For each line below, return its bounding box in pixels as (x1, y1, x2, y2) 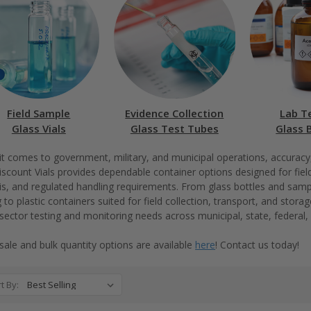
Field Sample (7, 106, 71, 120)
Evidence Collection (125, 106, 224, 120)
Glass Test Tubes (130, 121, 219, 135)
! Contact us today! (215, 237, 300, 251)
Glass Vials (11, 121, 66, 135)
